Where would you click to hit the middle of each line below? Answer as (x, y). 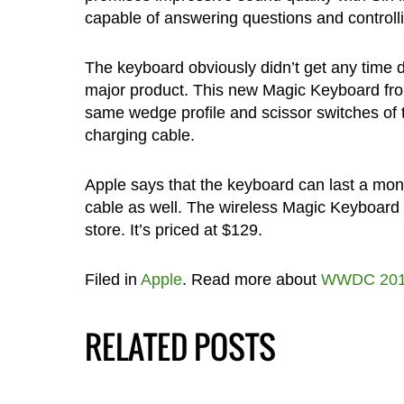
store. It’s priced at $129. (173, 230)
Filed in (112, 280)
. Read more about (251, 280)
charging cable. (139, 136)
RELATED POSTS (180, 347)
